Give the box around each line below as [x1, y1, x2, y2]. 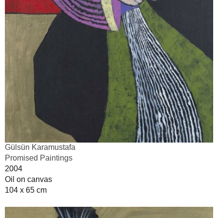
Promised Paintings [5, 153, 73, 162]
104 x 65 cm [5, 185, 47, 194]
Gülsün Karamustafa [5, 143, 75, 151]
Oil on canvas [5, 175, 52, 183]
